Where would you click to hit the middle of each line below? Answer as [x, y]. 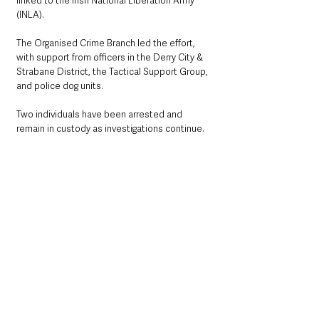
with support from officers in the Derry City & [111, 57]
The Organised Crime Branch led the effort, [107, 43]
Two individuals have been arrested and [100, 114]
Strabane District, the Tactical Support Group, [113, 71]
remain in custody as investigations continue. [110, 128]
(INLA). [31, 14]
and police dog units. [60, 85]
